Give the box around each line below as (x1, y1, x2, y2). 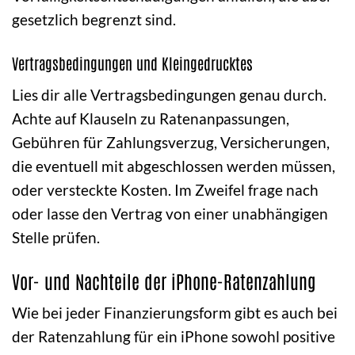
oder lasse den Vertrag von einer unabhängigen (12, 204, 328, 223)
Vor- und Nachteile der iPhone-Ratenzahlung (12, 268, 315, 292)
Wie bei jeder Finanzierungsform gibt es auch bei (12, 303, 338, 323)
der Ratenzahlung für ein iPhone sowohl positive (12, 327, 335, 346)
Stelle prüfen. (12, 227, 100, 246)
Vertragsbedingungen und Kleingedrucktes (12, 53, 253, 74)
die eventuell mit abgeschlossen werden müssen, (12, 156, 335, 175)
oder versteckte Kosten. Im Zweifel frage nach (12, 180, 319, 199)
